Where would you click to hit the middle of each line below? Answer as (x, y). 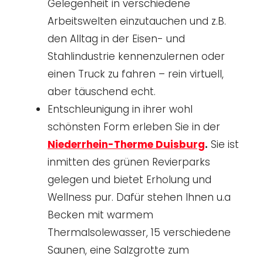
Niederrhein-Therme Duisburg (126, 144)
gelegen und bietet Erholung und (129, 179)
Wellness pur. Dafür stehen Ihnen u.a (139, 197)
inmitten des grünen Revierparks (129, 162)
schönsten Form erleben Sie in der (134, 127)
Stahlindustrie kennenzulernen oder (136, 56)
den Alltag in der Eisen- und (116, 38)
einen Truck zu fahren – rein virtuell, (136, 74)
